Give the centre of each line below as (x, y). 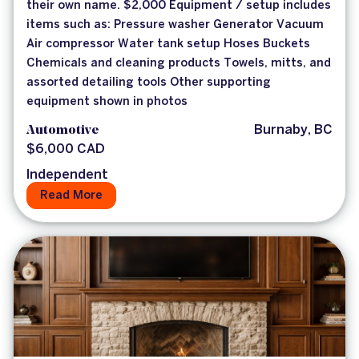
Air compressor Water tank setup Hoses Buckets (168, 44)
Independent (67, 175)
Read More (71, 196)
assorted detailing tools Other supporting (149, 83)
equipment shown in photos (107, 102)
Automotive (63, 131)
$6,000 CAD (66, 150)
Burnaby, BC (293, 131)
